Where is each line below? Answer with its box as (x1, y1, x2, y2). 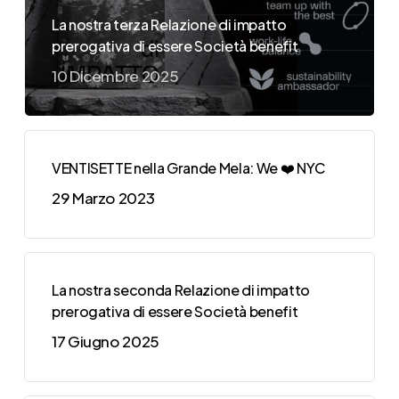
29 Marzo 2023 (51, 187, 155, 208)
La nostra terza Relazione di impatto (51, 14, 287, 34)
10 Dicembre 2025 (51, 65, 179, 85)
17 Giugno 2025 (51, 330, 160, 351)
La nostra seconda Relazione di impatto (51, 280, 310, 299)
